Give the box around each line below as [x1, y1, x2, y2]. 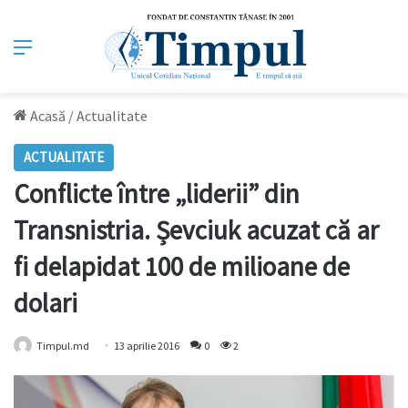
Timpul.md [36, 339, 89, 353]
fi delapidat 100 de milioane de [14, 250, 350, 284]
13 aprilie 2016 [114, 339, 179, 353]
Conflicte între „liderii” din [14, 177, 300, 211]
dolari [14, 286, 77, 321]
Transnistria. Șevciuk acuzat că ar [14, 213, 379, 248]
